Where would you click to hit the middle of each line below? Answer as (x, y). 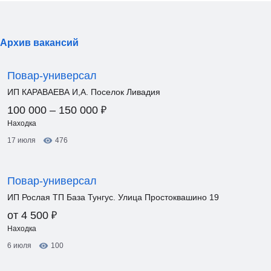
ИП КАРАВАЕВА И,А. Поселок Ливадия (84, 92)
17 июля (21, 140)
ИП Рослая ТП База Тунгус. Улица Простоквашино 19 (113, 197)
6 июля (19, 246)
